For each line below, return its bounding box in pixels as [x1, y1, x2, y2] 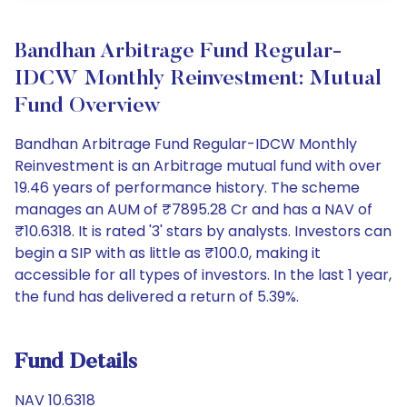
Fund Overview [15, 95, 161, 117]
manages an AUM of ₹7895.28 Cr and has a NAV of [15, 199, 372, 220]
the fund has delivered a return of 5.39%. [15, 286, 299, 307]
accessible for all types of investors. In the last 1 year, [15, 264, 392, 285]
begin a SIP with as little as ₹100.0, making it [15, 243, 321, 263]
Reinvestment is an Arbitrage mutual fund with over [15, 155, 382, 176]
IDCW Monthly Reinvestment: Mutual [15, 68, 382, 90]
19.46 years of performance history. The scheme [15, 177, 360, 198]
